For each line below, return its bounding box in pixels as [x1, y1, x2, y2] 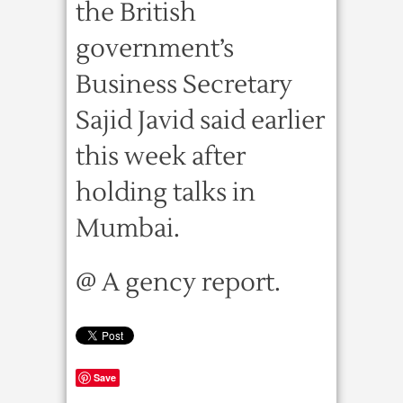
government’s [76, 32, 234, 65]
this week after [76, 140, 246, 173]
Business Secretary [76, 68, 292, 101]
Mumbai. [76, 212, 180, 245]
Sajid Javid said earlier [76, 104, 325, 137]
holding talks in [76, 176, 255, 209]
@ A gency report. [76, 266, 281, 299]
